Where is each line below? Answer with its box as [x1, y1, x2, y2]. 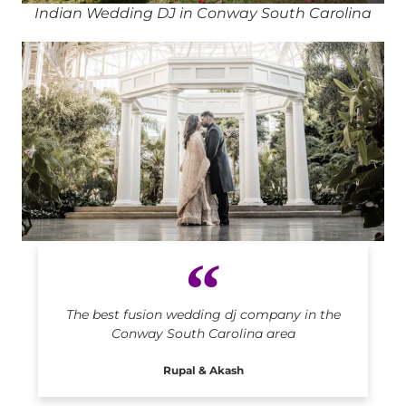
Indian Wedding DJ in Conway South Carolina [34, 5, 372, 23]
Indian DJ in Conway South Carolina [70, 242, 336, 260]
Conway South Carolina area [111, 325, 295, 343]
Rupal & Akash [162, 363, 244, 378]
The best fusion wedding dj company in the [65, 306, 341, 324]
